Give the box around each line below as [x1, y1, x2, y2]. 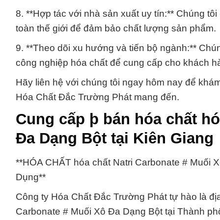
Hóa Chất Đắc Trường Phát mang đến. [16, 91, 179, 102]
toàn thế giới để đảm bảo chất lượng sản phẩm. [16, 23, 216, 33]
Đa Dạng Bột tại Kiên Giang [16, 129, 214, 147]
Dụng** [16, 172, 46, 183]
